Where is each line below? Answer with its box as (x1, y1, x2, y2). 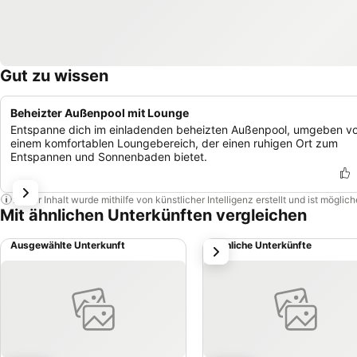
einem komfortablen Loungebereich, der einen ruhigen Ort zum (10, 136, 338, 150)
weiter (206, 240, 243, 256)
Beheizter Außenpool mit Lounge (10, 106, 189, 120)
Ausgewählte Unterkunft (10, 239, 125, 251)
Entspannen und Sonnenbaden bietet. (10, 150, 207, 163)
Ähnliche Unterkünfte (213, 239, 312, 251)
